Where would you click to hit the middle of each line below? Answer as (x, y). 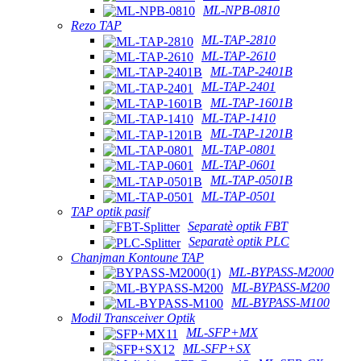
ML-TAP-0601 (239, 164)
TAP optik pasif (110, 211)
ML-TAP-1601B (251, 102)
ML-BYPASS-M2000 (281, 272)
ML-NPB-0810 (241, 10)
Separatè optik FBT (238, 226)
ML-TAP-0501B (251, 180)
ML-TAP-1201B (251, 134)
